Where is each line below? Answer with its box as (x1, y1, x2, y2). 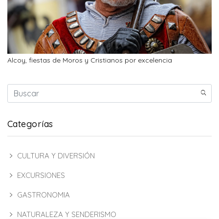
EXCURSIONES (17, 170, 65, 180)
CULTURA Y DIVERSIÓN (17, 151, 95, 160)
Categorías (7, 118, 53, 130)
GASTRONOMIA (17, 190, 70, 199)
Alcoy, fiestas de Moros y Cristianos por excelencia (7, 55, 172, 65)
